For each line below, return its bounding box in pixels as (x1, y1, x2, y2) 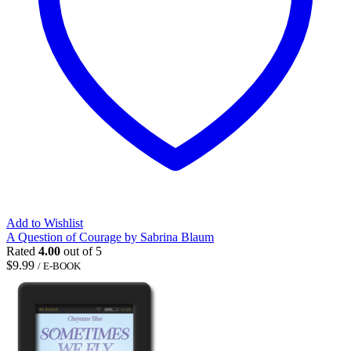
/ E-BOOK (38, 259, 81, 272)
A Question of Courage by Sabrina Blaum (6, 230, 214, 244)
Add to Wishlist (6, 215, 83, 230)
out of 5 (60, 244, 102, 258)
